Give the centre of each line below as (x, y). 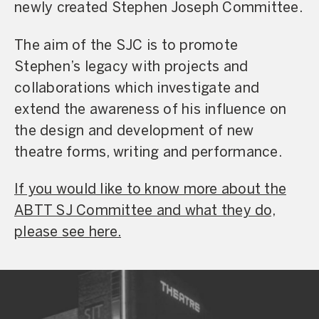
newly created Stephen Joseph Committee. (158, 9)
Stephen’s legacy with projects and (131, 67)
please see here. (68, 233)
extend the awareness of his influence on (150, 110)
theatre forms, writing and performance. (148, 152)
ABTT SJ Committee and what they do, (145, 211)
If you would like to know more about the (150, 190)
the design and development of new (134, 131)
